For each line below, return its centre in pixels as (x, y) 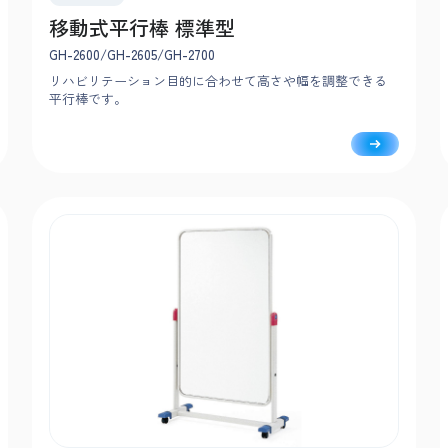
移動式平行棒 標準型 (142, 27)
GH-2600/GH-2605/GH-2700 (132, 54)
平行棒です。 (88, 98)
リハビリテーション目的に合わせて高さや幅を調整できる (218, 80)
